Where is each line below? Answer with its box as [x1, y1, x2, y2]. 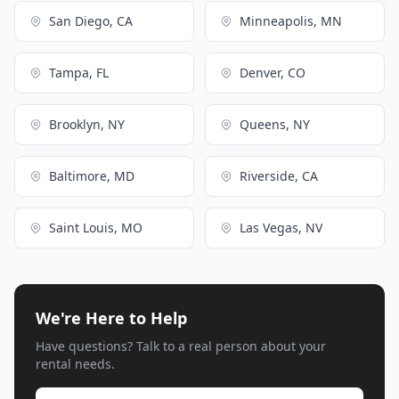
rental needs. [36, 354, 115, 372]
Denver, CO [240, 63, 305, 81]
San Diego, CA [49, 12, 133, 29]
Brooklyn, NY [49, 115, 125, 133]
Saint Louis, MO [49, 218, 142, 236]
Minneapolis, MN [240, 12, 342, 29]
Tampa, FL [49, 63, 109, 81]
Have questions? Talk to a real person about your [36, 337, 326, 354]
